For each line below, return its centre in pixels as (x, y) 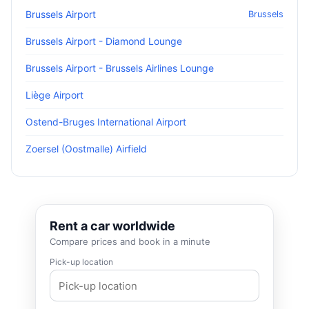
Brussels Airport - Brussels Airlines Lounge (120, 68)
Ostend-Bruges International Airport (106, 122)
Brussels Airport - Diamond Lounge (104, 41)
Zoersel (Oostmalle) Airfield (86, 149)
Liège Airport (54, 95)
